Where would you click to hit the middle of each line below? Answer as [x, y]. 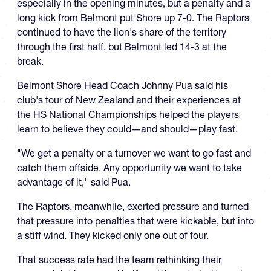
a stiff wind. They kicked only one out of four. [113, 236]
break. [30, 61]
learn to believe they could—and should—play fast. [127, 129]
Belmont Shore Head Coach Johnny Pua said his [122, 86]
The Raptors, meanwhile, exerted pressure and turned [133, 207]
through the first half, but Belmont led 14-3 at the [122, 47]
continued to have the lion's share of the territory [122, 32]
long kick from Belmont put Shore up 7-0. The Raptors [133, 18]
